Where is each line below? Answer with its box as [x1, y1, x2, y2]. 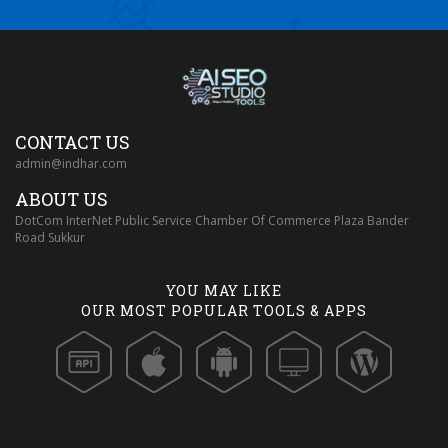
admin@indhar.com [15, 155, 127, 173]
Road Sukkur [15, 229, 85, 247]
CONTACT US [15, 130, 130, 155]
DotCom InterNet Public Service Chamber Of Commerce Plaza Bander [15, 212, 409, 230]
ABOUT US [15, 187, 108, 212]
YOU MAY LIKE [166, 281, 282, 301]
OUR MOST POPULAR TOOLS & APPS [81, 301, 367, 321]
